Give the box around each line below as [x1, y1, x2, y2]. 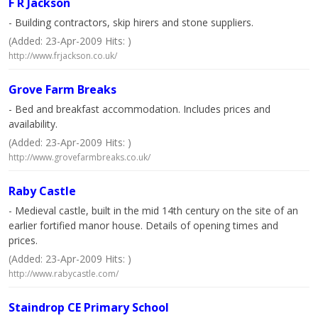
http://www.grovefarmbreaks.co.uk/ [9, 151, 150, 163]
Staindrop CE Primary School [9, 300, 169, 315]
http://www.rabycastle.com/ [9, 268, 119, 280]
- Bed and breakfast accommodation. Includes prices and [9, 102, 270, 116]
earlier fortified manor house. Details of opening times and [9, 219, 278, 232]
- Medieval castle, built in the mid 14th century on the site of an [9, 204, 298, 217]
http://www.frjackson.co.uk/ [9, 50, 117, 62]
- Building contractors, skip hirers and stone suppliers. [9, 16, 253, 29]
